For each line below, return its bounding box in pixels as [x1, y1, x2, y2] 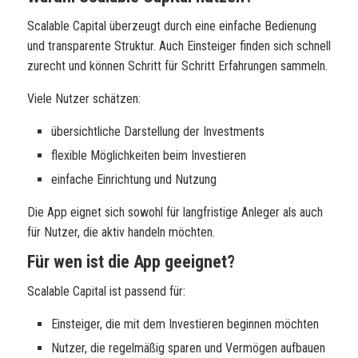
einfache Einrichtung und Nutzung [51, 172, 217, 187]
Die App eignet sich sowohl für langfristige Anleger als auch [27, 205, 323, 220]
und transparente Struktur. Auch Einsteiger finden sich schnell [27, 38, 331, 54]
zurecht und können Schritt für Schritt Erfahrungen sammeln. [27, 58, 328, 74]
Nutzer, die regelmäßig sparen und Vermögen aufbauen [51, 340, 325, 356]
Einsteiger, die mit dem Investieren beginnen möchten [51, 316, 319, 332]
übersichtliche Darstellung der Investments [51, 124, 265, 139]
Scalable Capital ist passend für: [27, 284, 185, 299]
